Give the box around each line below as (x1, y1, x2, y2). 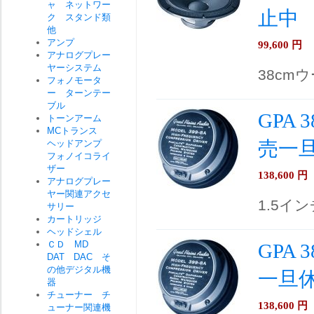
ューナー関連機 (47, 302, 111, 313)
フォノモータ (47, 75, 102, 86)
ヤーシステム (47, 62, 102, 73)
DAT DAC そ (47, 252, 111, 262)
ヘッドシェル (47, 226, 102, 237)
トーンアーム (47, 113, 102, 123)
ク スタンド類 (47, 12, 111, 22)
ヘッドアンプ (47, 138, 111, 149)
